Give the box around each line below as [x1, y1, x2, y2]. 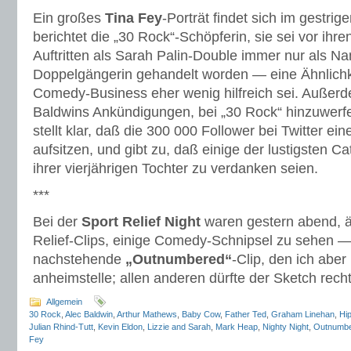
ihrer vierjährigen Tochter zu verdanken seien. [33, 161, 318, 176]
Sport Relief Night [81, 214, 201, 230]
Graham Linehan [271, 309, 335, 319]
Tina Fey [105, 10, 162, 26]
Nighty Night [262, 322, 309, 331]
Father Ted [225, 309, 266, 319]
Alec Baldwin [65, 309, 113, 319]
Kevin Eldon [98, 322, 143, 331]
